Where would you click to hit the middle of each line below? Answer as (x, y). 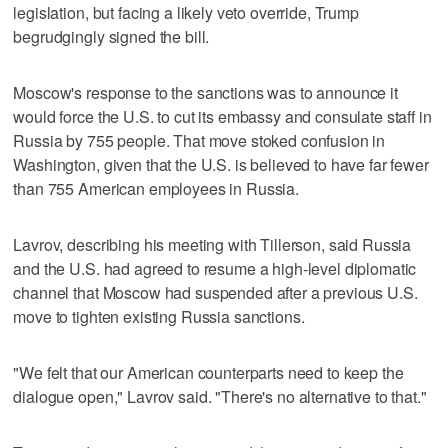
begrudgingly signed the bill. (111, 36)
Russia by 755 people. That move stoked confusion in (199, 140)
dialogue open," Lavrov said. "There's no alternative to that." (220, 396)
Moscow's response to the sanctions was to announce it (205, 92)
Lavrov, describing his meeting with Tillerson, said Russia (212, 244)
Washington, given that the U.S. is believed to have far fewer (221, 164)
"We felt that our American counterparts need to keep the (208, 372)
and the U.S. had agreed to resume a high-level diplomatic (215, 268)
